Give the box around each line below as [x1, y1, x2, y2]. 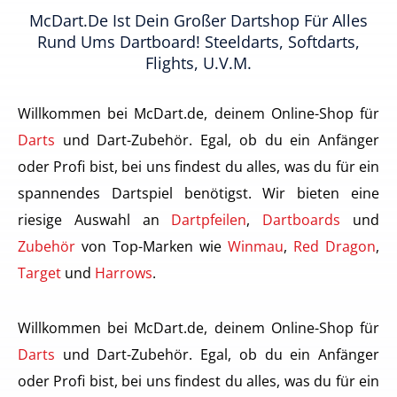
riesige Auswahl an [18, 210, 172, 230]
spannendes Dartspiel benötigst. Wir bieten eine [18, 183, 379, 203]
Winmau [228, 237, 284, 256]
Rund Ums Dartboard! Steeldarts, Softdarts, [37, 31, 360, 53]
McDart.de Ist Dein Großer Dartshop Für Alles [29, 10, 368, 32]
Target [18, 263, 61, 283]
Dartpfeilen [171, 210, 247, 230]
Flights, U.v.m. [145, 52, 252, 74]
